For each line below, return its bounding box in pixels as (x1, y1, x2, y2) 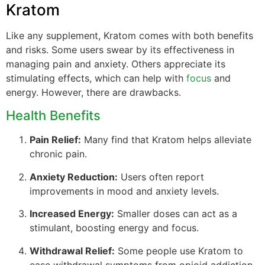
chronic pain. (30, 148, 87, 160)
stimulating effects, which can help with (6, 72, 186, 85)
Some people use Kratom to (115, 244, 243, 257)
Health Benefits (6, 108, 101, 124)
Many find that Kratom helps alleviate (81, 134, 251, 146)
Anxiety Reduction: (30, 170, 118, 183)
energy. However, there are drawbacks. (6, 86, 181, 99)
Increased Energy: (30, 208, 114, 220)
